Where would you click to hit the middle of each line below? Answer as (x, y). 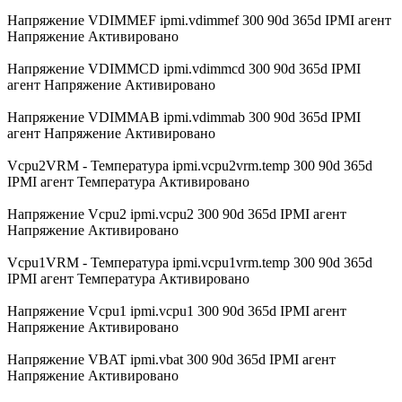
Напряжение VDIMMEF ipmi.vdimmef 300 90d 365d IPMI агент (199, 20)
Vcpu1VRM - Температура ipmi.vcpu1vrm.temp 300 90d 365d (190, 262)
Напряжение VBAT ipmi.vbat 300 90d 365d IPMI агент (171, 359)
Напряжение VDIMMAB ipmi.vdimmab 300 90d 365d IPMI (184, 117)
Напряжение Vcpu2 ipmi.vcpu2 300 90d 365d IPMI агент (177, 214)
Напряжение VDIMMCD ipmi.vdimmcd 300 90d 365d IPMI (184, 68)
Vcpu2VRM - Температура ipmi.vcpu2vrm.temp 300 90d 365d (190, 165)
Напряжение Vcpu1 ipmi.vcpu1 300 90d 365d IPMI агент (177, 310)
